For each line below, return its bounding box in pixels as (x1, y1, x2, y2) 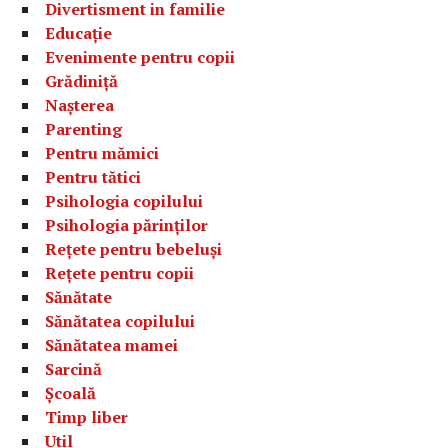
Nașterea (45, 94, 115, 116)
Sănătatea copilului (45, 310, 196, 332)
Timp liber (45, 406, 129, 428)
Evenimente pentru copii (45, 46, 236, 68)
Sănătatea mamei (45, 334, 179, 356)
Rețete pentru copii (45, 262, 195, 284)
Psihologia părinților (45, 214, 209, 236)
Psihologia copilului (45, 190, 204, 212)
